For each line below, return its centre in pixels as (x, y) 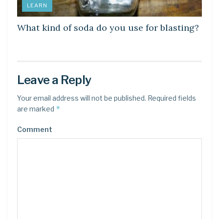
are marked (36, 109)
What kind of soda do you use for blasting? (108, 27)
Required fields (171, 98)
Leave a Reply (54, 80)
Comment (35, 129)
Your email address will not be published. (82, 98)
